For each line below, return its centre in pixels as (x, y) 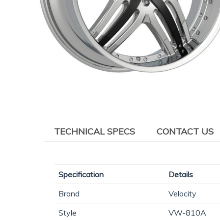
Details (181, 174)
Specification (81, 174)
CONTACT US (185, 131)
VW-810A (187, 212)
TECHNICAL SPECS (95, 131)
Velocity (182, 193)
